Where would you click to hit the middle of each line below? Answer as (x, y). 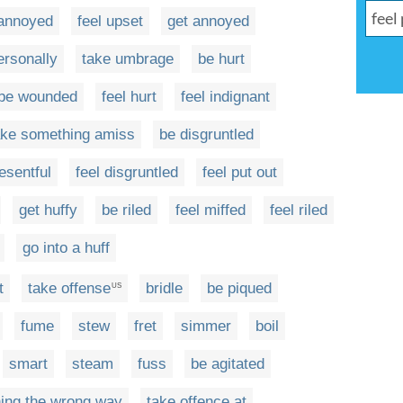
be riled (126, 210)
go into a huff (66, 247)
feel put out (240, 172)
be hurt (221, 58)
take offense (69, 289)
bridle (164, 289)
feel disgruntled (127, 172)
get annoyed (208, 21)
